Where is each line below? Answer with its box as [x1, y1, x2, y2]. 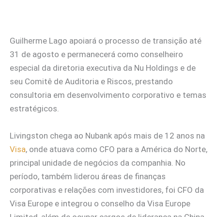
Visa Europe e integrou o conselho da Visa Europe [10, 198, 190, 208]
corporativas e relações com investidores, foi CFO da [10, 185, 204, 195]
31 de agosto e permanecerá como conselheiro [10, 49, 183, 60]
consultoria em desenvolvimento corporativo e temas [10, 90, 206, 100]
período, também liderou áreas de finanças [10, 171, 166, 181]
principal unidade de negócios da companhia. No [10, 157, 186, 168]
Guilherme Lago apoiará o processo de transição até [10, 36, 201, 46]
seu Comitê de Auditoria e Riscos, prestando [10, 77, 173, 87]
